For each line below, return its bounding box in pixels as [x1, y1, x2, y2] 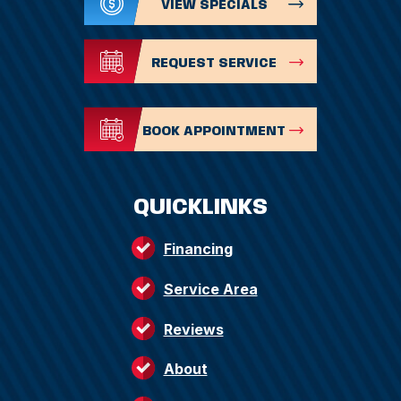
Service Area [163, 280, 258, 299]
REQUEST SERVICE [151, 56, 277, 70]
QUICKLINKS [133, 197, 268, 220]
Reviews [163, 320, 224, 339]
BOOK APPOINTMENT [142, 124, 286, 138]
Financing [163, 240, 233, 259]
